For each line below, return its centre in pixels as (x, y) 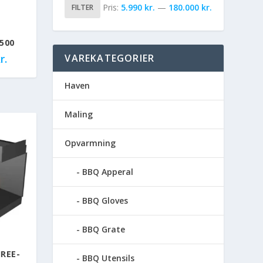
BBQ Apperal (108, 171)
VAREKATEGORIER (110, 58)
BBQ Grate (104, 229)
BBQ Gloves (105, 200)
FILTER (83, 7)
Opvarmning (90, 143)
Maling (79, 114)
